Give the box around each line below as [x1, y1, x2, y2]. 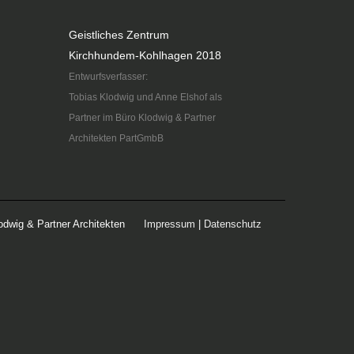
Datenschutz [204, 217, 262, 230]
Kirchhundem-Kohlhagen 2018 [68, 48, 221, 62]
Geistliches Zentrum [68, 28, 169, 41]
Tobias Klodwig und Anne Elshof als [68, 91, 222, 102]
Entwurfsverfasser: [68, 70, 148, 81]
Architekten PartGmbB [68, 132, 164, 143]
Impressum [144, 217, 195, 230]
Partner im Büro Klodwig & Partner [68, 111, 216, 122]
